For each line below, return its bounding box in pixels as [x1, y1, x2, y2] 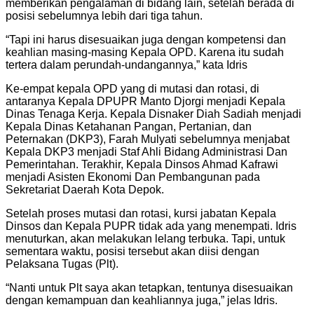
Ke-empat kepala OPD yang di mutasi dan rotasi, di [6, 82, 259, 95]
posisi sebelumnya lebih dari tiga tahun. [6, 9, 203, 22]
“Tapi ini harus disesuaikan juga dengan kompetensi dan [6, 33, 286, 46]
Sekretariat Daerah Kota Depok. [6, 183, 164, 196]
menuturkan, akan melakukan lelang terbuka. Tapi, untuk [6, 232, 285, 245]
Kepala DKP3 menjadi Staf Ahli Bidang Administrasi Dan [6, 145, 287, 158]
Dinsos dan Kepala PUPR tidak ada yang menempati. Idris [6, 219, 296, 232]
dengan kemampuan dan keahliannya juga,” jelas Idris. [6, 294, 278, 306]
